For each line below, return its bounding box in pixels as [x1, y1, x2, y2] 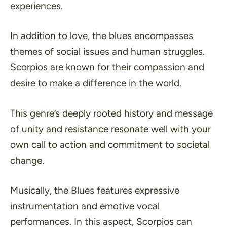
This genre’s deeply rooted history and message [10, 107, 213, 119]
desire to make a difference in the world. [10, 77, 181, 89]
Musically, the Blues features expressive [10, 184, 179, 197]
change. [10, 154, 44, 166]
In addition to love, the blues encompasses [10, 30, 193, 42]
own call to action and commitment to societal [10, 138, 210, 150]
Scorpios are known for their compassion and [10, 61, 204, 73]
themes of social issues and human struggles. [10, 46, 205, 58]
